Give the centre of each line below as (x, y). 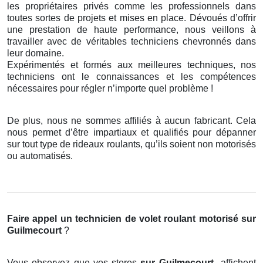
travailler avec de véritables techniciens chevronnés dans (131, 42)
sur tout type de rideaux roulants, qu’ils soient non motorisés (131, 144)
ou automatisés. (40, 156)
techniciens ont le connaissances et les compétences (131, 77)
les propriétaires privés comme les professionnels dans (131, 6)
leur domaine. (36, 53)
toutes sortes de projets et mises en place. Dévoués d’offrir (131, 18)
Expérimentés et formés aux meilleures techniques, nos (131, 65)
